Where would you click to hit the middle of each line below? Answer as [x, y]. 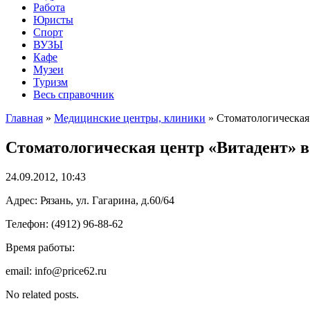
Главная [24, 118]
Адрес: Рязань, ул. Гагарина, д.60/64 [90, 200]
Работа [49, 7]
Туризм [51, 82]
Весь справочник [74, 94]
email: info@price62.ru [56, 271]
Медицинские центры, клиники [130, 118]
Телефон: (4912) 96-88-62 [64, 224]
